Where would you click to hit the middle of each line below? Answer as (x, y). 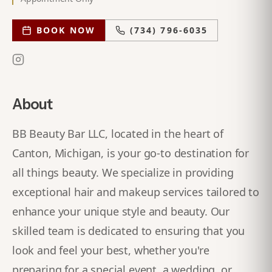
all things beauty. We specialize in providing (123, 172)
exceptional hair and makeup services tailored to (136, 192)
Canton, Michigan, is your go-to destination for (131, 153)
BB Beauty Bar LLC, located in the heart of (118, 134)
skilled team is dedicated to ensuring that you (129, 231)
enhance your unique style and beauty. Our (121, 211)
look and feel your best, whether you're (111, 250)
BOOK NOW (66, 30)
